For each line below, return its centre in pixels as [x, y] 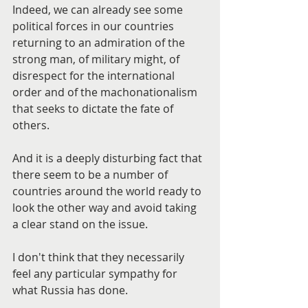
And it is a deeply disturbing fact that [109, 158]
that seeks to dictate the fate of [94, 109]
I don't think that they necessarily [100, 257]
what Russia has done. [70, 290]
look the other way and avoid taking [106, 208]
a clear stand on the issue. [80, 224]
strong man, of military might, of [97, 59]
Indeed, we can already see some [99, 10]
